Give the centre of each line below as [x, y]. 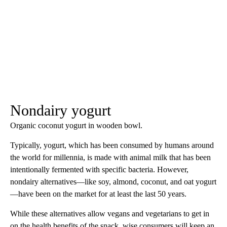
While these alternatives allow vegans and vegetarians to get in [110, 214]
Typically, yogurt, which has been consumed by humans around [112, 145]
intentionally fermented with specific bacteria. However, [99, 170]
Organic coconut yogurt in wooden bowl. [76, 126]
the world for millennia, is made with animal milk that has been [110, 158]
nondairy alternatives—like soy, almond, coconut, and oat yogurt [113, 182]
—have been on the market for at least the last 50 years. [98, 194]
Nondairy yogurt [61, 110]
